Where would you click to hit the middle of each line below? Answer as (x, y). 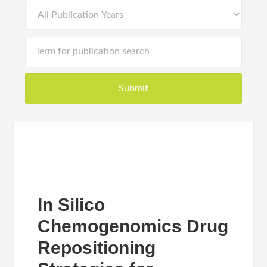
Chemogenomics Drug (133, 226)
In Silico (72, 205)
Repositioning (97, 248)
